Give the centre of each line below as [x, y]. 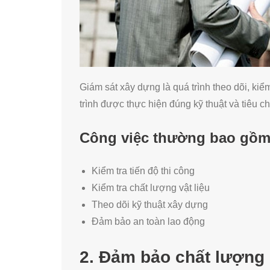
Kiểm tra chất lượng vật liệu [151, 187]
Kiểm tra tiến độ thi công [143, 171]
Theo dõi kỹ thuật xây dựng [150, 204]
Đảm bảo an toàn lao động [148, 221]
